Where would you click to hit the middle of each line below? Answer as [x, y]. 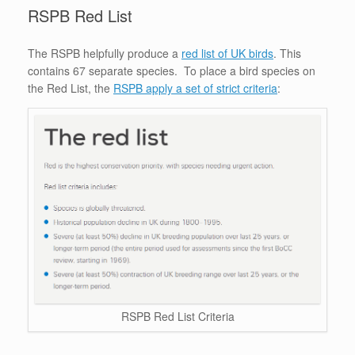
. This [287, 53]
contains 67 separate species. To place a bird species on [172, 70]
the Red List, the [71, 88]
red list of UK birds [227, 53]
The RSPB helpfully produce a [105, 53]
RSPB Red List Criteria [177, 317]
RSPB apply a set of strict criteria [195, 88]
